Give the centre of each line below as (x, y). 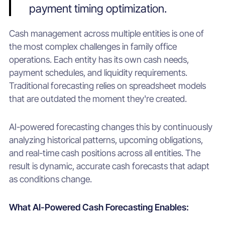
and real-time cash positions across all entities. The (104, 153)
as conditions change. (50, 179)
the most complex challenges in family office (93, 47)
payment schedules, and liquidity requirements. (98, 73)
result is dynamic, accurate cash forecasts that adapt (109, 166)
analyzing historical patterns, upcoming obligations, (106, 140)
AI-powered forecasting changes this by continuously (110, 127)
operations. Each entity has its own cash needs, (99, 60)
